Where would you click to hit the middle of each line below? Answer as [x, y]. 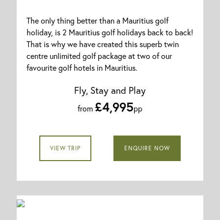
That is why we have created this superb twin [103, 44]
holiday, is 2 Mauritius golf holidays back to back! [110, 32]
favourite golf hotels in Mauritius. [83, 68]
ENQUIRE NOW [147, 148]
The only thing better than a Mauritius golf [97, 21]
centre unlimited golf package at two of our [99, 56]
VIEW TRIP [65, 148]
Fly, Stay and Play [110, 90]
